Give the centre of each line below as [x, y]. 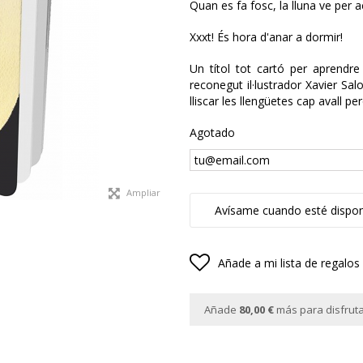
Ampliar [143, 192]
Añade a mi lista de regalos [289, 263]
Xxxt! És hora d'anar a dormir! [266, 37]
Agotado [212, 132]
